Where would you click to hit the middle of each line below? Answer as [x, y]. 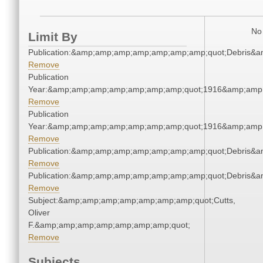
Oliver [39, 213]
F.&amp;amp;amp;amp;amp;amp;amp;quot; [109, 225]
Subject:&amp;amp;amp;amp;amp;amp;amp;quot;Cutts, [132, 200]
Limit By [53, 37]
